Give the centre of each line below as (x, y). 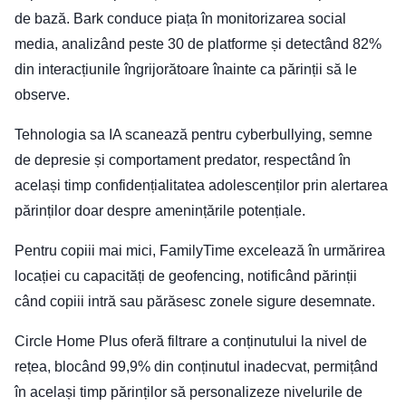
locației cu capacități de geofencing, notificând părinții (186, 275)
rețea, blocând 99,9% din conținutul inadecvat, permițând (196, 366)
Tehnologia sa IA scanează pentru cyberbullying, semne (193, 134)
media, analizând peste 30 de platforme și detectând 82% (198, 43)
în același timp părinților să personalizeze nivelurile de (188, 391)
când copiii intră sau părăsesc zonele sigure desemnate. (195, 301)
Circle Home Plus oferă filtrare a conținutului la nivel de (191, 341)
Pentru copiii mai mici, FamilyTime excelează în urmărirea (200, 250)
